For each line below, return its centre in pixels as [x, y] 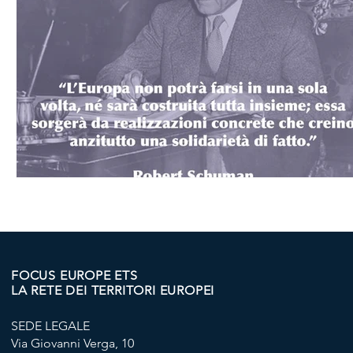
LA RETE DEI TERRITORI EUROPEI [113, 290]
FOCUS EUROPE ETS [74, 275]
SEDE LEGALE [50, 326]
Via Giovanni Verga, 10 [72, 343]
